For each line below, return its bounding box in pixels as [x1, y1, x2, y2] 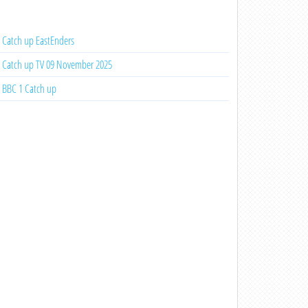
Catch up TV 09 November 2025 [1, 57, 112, 72]
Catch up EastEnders [1, 33, 74, 48]
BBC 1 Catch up [1, 81, 56, 96]
